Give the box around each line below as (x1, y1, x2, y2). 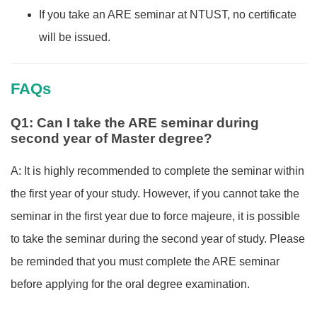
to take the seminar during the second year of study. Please (11, 232, 305, 245)
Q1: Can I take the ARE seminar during (11, 115, 259, 130)
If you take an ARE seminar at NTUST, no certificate (39, 8, 296, 21)
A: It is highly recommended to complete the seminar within (11, 164, 304, 177)
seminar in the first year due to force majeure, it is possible (11, 209, 300, 222)
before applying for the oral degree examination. (11, 277, 250, 290)
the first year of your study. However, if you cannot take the (11, 187, 299, 200)
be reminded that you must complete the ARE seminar (11, 255, 279, 267)
